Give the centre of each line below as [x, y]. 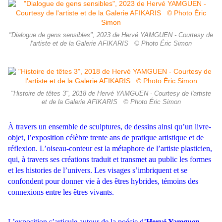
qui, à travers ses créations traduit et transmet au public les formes [110, 160]
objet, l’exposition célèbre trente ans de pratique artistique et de [106, 138]
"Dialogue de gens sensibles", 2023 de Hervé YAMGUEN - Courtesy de [111, 35]
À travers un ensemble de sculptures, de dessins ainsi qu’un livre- [110, 127]
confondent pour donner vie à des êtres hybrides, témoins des [103, 181]
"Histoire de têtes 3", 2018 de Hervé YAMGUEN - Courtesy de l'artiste [111, 94]
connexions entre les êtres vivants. [61, 192]
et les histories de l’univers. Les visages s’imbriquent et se [98, 170]
